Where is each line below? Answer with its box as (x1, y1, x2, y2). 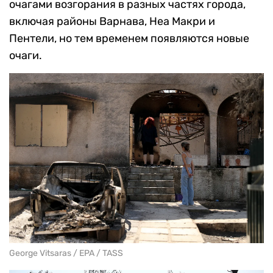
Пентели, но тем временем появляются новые (9, 32, 249, 45)
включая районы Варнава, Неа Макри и (9, 15, 215, 28)
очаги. (9, 49, 42, 62)
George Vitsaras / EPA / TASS (9, 247, 123, 258)
